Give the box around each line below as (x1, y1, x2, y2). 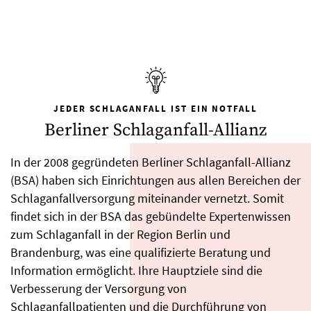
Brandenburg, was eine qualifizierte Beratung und (10, 244, 271, 261)
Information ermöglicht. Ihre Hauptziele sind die (10, 262, 262, 279)
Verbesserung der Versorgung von (10, 280, 187, 297)
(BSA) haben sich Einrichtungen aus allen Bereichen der (10, 172, 301, 189)
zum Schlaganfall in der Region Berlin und (10, 226, 230, 243)
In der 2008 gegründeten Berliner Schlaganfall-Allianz (10, 154, 291, 171)
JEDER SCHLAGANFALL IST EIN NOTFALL (53, 103, 258, 115)
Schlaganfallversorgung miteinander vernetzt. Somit (10, 190, 284, 207)
